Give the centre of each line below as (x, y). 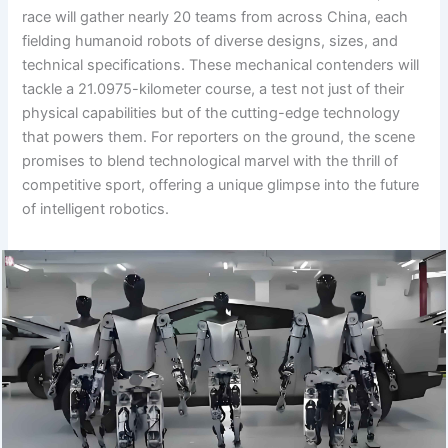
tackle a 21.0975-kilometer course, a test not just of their (213, 88)
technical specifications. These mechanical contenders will (221, 64)
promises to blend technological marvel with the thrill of (210, 160)
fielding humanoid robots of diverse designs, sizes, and (210, 40)
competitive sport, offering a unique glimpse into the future (221, 184)
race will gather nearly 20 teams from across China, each (215, 16)
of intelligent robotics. (96, 208)
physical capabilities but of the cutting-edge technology (211, 112)
